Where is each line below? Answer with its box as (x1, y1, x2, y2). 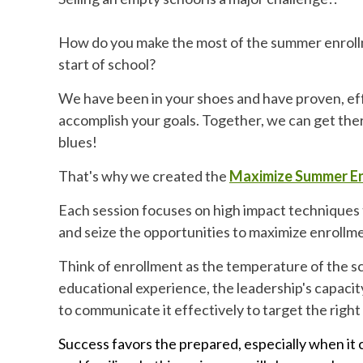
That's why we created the (58, 166, 229, 185)
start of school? (58, 54, 156, 73)
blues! (58, 132, 97, 151)
